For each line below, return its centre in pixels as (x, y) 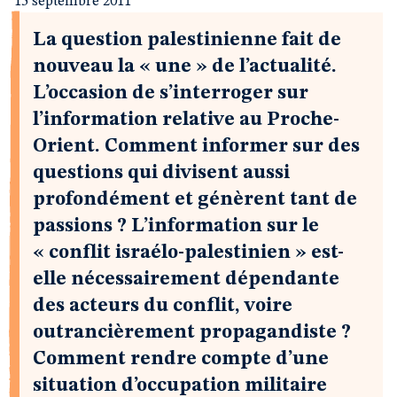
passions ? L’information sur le (176, 226)
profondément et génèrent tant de (195, 199)
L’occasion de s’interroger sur (171, 93)
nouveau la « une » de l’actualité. (185, 66)
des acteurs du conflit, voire (163, 306)
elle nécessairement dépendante (186, 279)
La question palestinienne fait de (187, 40)
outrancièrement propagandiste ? (192, 332)
